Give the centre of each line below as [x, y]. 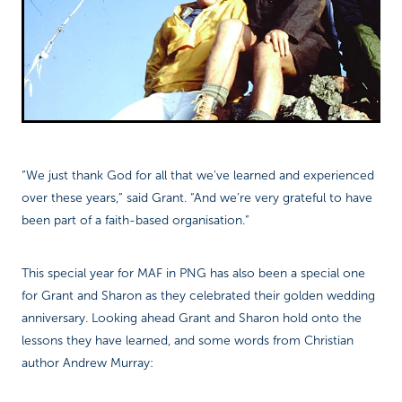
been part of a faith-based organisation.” [135, 221]
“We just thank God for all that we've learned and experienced [198, 176]
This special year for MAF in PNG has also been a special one [193, 274]
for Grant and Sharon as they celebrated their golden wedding [198, 296]
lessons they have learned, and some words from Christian [188, 341]
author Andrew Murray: [87, 363]
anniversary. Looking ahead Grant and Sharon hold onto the [192, 319]
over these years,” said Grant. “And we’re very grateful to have [197, 198]
